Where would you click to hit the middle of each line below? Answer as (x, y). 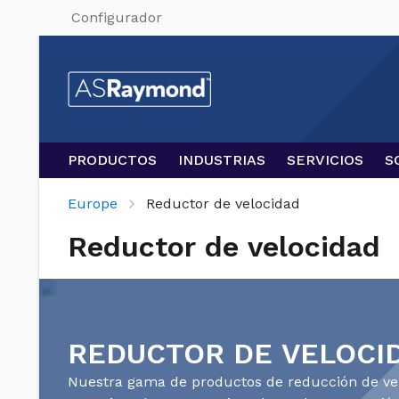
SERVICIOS (325, 160)
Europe (93, 204)
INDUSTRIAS (222, 160)
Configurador (117, 17)
